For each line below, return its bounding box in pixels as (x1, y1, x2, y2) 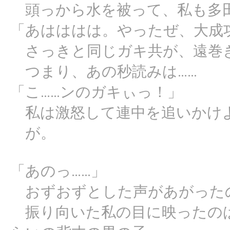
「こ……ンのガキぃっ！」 (10, 83, 182, 101)
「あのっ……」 (10, 162, 106, 180)
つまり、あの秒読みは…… (10, 63, 197, 81)
